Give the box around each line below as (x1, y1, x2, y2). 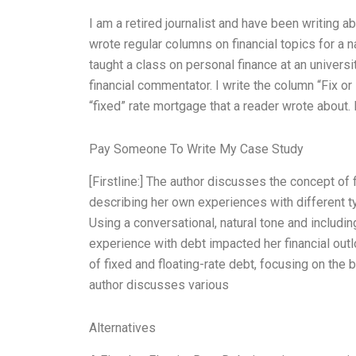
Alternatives (89, 319, 156, 335)
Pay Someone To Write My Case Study (89, 141, 304, 157)
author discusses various (89, 277, 229, 292)
